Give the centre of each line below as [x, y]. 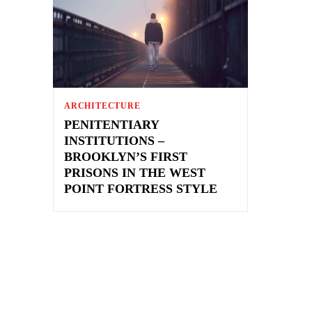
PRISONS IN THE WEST [135, 172]
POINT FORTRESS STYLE [141, 188]
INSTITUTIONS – [114, 140]
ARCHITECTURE [102, 106]
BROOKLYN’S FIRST [126, 156]
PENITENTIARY [112, 124]
